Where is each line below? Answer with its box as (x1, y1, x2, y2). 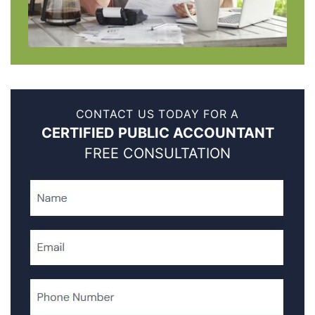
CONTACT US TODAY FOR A (75, 107, 240, 122)
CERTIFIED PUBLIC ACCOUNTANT (41, 124, 274, 142)
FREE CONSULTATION (84, 145, 231, 162)
